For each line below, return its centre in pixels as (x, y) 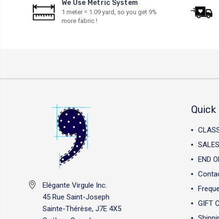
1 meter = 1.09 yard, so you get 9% (109, 12)
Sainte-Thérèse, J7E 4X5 (82, 208)
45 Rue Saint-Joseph (76, 197)
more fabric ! (79, 21)
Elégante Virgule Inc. (75, 185)
